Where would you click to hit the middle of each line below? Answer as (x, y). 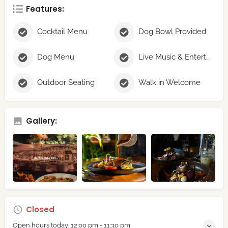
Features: (45, 9)
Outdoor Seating (66, 83)
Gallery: (41, 121)
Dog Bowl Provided (172, 32)
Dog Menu (56, 57)
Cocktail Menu (62, 32)
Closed (40, 210)
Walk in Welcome (169, 83)
